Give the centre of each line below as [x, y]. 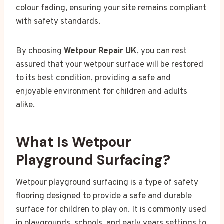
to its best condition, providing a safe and [93, 78]
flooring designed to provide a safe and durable [104, 196]
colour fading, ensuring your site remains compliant [111, 8]
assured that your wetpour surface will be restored [110, 65]
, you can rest [162, 51]
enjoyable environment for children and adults [102, 92]
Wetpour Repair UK [100, 51]
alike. [25, 105]
